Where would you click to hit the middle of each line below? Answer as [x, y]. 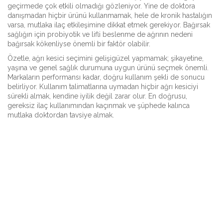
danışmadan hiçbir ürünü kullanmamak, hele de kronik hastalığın [110, 15]
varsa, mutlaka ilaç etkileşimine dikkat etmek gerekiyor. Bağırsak [109, 25]
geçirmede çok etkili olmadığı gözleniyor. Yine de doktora [101, 6]
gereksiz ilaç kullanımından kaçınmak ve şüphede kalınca [99, 106]
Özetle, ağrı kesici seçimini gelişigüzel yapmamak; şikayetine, [106, 58]
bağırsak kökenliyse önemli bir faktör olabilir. [79, 44]
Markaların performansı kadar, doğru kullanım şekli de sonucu [106, 77]
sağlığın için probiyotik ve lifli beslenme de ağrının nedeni [100, 34]
